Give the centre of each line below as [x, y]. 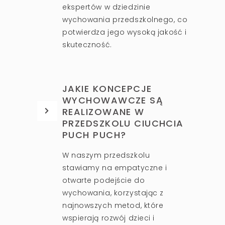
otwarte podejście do [104, 180]
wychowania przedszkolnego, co [125, 19]
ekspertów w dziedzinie [106, 7]
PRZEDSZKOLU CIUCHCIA [123, 123]
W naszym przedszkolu [106, 155]
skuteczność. [87, 44]
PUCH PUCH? [94, 135]
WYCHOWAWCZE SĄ [113, 100]
